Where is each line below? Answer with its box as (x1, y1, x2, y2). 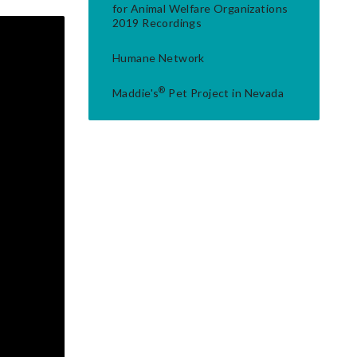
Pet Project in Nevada (165, 86, 284, 100)
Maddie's (112, 86, 159, 100)
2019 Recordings (112, 16, 202, 29)
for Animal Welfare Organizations (112, 2, 288, 15)
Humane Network (112, 51, 205, 65)
